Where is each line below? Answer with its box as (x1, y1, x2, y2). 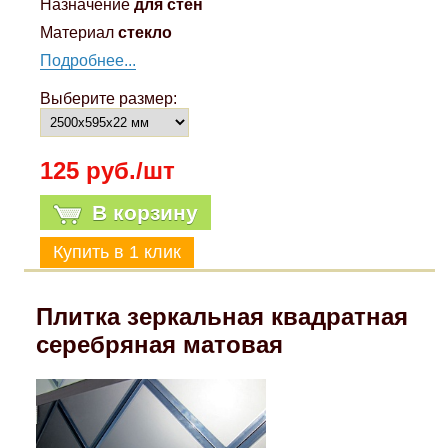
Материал (40, 23, 115, 41)
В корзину (92, 200, 199, 224)
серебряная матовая (35, 330, 283, 358)
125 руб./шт (40, 156, 176, 184)
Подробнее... (40, 51, 137, 69)
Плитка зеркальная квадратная (35, 302, 408, 330)
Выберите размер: (40, 89, 178, 107)
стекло (118, 23, 173, 41)
